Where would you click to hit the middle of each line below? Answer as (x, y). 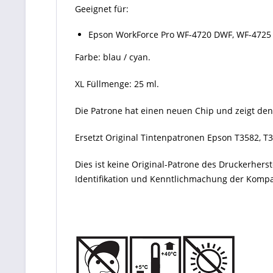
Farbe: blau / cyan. (113, 57)
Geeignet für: (102, 9)
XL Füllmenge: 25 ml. (117, 84)
